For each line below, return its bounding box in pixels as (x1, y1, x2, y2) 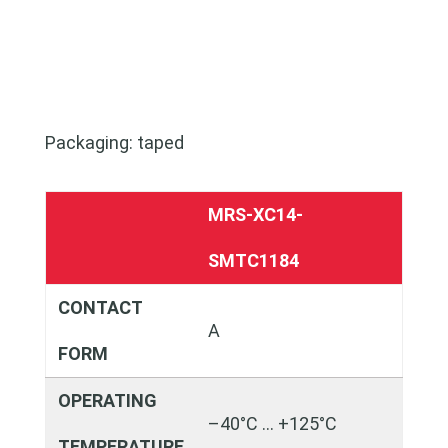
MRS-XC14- (207, 204, 303, 225)
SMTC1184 (207, 250, 299, 271)
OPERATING (57, 390, 157, 411)
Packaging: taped (44, 132, 184, 153)
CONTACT (57, 297, 143, 318)
